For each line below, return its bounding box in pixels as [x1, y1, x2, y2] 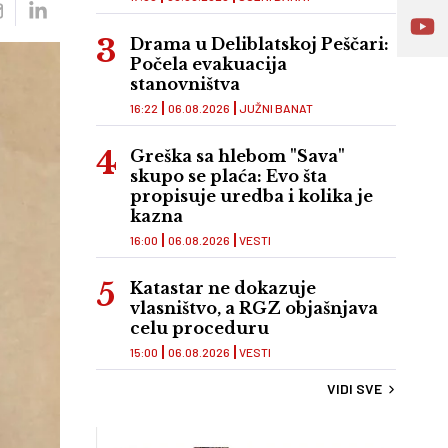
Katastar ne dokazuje [130, 278, 316, 299]
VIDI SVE [327, 380, 382, 398]
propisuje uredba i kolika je [130, 186, 373, 207]
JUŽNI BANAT [239, 101, 313, 116]
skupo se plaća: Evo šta [130, 166, 327, 187]
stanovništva [130, 74, 240, 95]
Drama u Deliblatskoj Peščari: [130, 34, 389, 55]
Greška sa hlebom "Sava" [130, 146, 345, 167]
